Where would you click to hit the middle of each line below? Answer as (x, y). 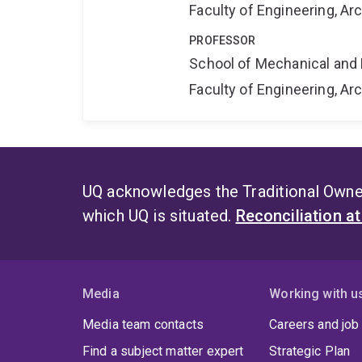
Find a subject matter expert (163, 351)
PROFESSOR (223, 41)
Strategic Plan (310, 351)
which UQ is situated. (159, 216)
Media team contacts (143, 325)
